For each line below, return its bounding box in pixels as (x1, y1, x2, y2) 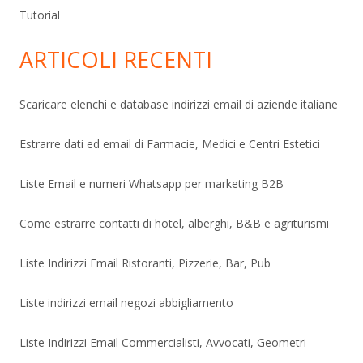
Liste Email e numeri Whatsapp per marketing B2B (19, 175, 284, 191)
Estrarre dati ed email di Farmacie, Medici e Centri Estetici (19, 135, 320, 152)
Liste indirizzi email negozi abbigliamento (19, 294, 233, 310)
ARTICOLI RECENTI (19, 44, 212, 75)
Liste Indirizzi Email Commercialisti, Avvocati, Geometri (19, 334, 306, 350)
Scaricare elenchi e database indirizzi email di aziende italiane (19, 96, 338, 112)
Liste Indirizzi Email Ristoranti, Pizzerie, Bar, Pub (19, 254, 271, 271)
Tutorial (19, 6, 60, 23)
